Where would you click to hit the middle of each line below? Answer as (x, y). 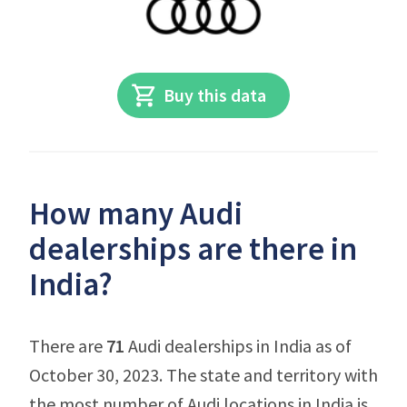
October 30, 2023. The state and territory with (203, 375)
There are (68, 346)
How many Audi (136, 213)
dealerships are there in (193, 249)
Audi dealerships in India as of (238, 346)
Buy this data (215, 95)
